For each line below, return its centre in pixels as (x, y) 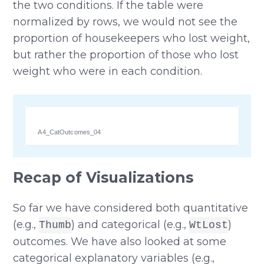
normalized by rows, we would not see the (126, 22)
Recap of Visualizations (103, 178)
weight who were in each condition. (108, 71)
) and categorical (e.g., (131, 225)
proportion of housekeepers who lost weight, (132, 38)
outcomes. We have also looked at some (120, 242)
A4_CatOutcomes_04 (70, 132)
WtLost (209, 225)
